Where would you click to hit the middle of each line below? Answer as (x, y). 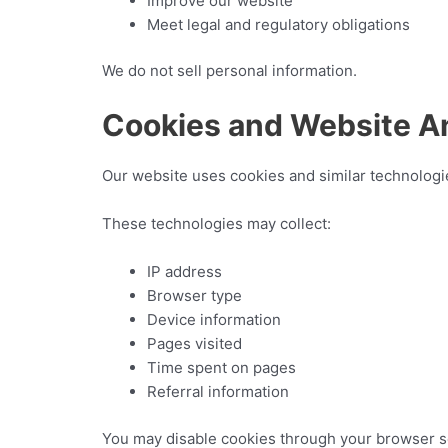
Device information (214, 319)
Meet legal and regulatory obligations (278, 24)
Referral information (218, 391)
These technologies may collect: (216, 223)
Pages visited (194, 343)
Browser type (194, 295)
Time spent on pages (221, 367)
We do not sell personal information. (229, 70)
